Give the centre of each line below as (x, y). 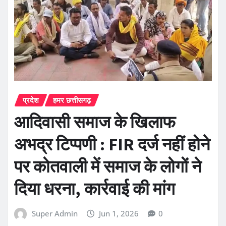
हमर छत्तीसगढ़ (72, 100)
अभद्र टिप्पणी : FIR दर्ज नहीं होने (112, 145)
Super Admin (54, 214)
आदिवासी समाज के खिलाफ (95, 122)
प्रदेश (31, 100)
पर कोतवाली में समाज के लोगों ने (108, 167)
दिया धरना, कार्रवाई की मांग (95, 189)
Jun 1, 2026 (119, 214)
